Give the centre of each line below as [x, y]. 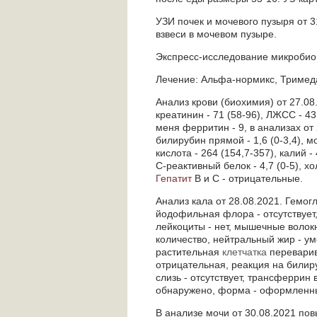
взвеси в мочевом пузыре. [216, 34]
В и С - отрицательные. [247, 178]
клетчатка [244, 252]
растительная [189, 252]
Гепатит [174, 178]
